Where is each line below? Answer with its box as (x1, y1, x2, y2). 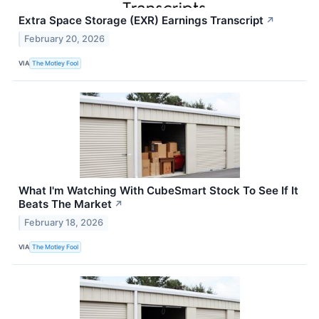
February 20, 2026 (24, 33, 105, 44)
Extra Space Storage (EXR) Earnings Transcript (19, 14, 263, 28)
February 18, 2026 (24, 216, 104, 228)
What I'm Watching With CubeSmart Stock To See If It (19, 183, 298, 197)
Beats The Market (19, 197, 112, 211)
